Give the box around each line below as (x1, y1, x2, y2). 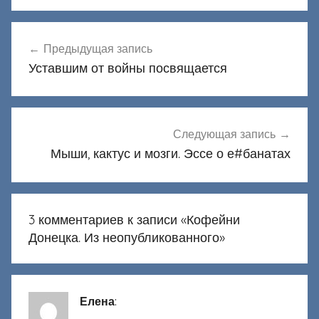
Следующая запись (173, 127, 276, 142)
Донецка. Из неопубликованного (28, 229, 219, 246)
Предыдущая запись (43, 41, 152, 56)
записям (11, 74, 87, 96)
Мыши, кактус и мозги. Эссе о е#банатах (51, 145, 291, 162)
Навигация (11, 23, 108, 45)
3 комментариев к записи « (28, 211, 187, 228)
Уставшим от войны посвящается (28, 59, 227, 76)
